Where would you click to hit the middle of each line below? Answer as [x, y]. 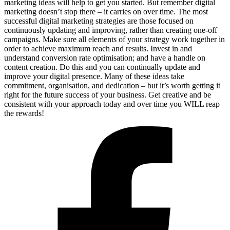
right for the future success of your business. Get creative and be [108, 94]
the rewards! [24, 113]
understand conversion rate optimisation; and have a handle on [105, 57]
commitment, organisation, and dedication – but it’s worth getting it [112, 85]
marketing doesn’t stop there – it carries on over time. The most [106, 11]
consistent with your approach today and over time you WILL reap [112, 104]
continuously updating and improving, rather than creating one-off [111, 30]
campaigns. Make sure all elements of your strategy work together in [114, 39]
